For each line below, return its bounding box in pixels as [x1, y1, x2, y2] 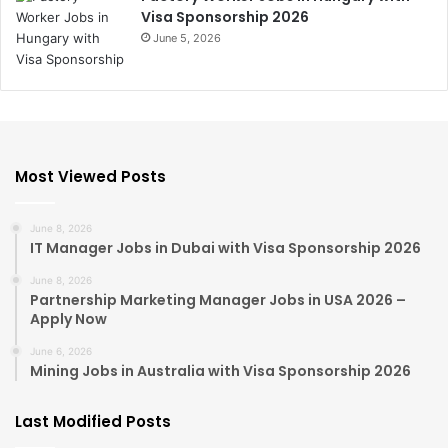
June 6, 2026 [30, 345, 92, 358]
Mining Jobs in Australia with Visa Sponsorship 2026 [30, 361, 411, 382]
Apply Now [30, 309, 107, 330]
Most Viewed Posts [15, 166, 166, 188]
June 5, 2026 [153, 31, 221, 46]
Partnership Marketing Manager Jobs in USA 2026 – [30, 290, 406, 311]
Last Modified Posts [15, 411, 171, 433]
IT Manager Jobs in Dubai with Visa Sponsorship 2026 [30, 238, 421, 259]
